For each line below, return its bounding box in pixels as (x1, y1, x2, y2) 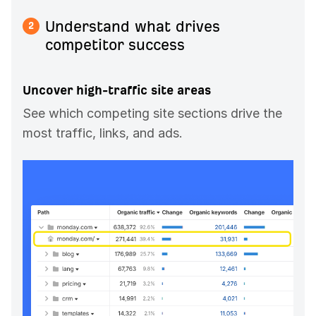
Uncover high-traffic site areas (23, 83, 211, 97)
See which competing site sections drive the (23, 106, 282, 121)
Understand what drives (45, 18, 220, 35)
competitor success (45, 37, 185, 54)
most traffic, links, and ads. (23, 126, 183, 141)
